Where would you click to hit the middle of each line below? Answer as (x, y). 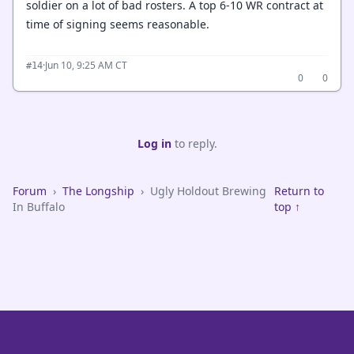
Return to (299, 190)
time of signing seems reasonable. (118, 24)
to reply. (194, 143)
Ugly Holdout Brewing (208, 190)
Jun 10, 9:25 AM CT (86, 65)
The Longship (98, 190)
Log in (154, 143)
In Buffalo (39, 206)
